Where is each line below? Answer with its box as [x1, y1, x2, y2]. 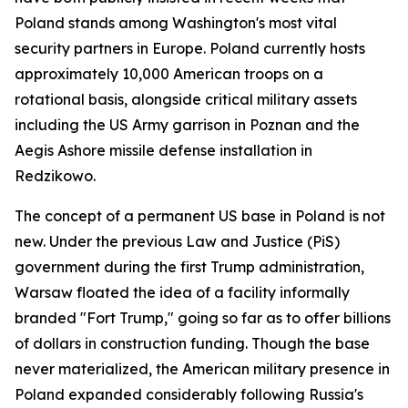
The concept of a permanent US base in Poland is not [15, 207, 385, 225]
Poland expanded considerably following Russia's [15, 385, 363, 403]
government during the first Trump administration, [15, 258, 364, 276]
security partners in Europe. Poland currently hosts [15, 39, 365, 57]
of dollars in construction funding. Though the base [15, 334, 370, 352]
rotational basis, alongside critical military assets [15, 90, 357, 108]
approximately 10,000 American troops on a [15, 65, 323, 83]
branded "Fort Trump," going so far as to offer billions [15, 309, 391, 327]
